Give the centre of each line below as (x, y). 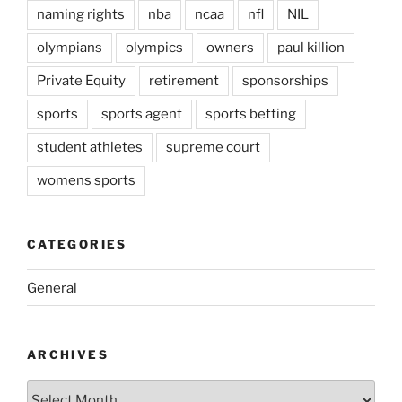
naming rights (81, 14)
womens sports (86, 180)
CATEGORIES (77, 244)
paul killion (311, 47)
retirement (184, 80)
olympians (70, 47)
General (52, 288)
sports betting (251, 114)
